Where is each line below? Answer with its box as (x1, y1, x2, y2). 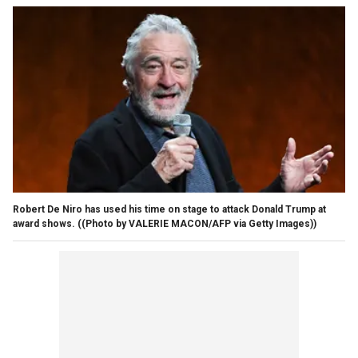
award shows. (13, 217, 75, 229)
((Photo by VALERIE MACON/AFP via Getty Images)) (78, 217, 316, 229)
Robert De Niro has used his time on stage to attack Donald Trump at (13, 203, 326, 215)
